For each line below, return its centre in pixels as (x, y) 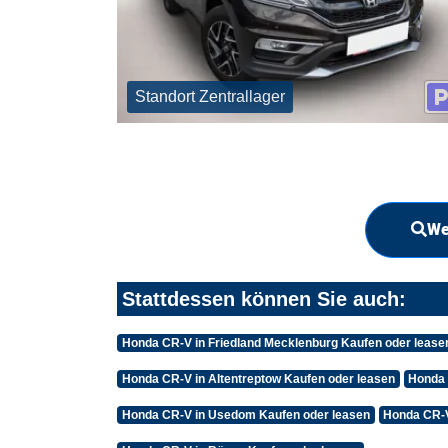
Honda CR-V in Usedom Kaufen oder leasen (245, 414)
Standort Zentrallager (210, 97)
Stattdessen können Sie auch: (264, 298)
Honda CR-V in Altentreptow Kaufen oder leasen (258, 378)
